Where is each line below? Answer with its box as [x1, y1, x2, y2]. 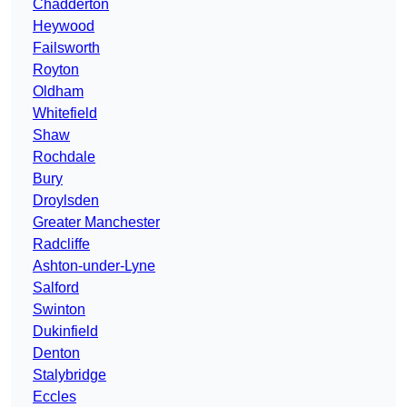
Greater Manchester [33, 214, 160, 231]
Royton [33, 62, 79, 78]
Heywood [33, 18, 94, 35]
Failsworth [33, 40, 100, 56]
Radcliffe [33, 236, 90, 253]
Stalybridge [33, 367, 106, 383]
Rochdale [33, 149, 95, 165]
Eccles [33, 389, 76, 405]
